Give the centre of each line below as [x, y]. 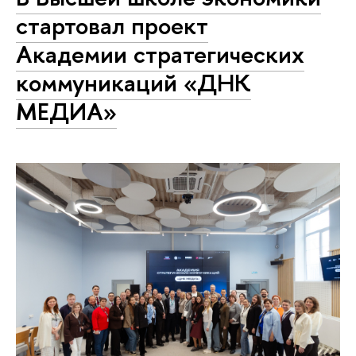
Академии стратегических [160, 54]
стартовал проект [112, 25]
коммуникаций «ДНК [133, 83]
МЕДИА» [66, 111]
